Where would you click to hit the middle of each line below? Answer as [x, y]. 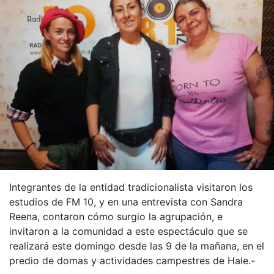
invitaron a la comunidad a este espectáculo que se [128, 231]
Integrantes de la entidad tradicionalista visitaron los [131, 187]
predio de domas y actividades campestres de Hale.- [132, 261]
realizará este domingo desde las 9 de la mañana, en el [137, 246]
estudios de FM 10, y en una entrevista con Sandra [126, 202]
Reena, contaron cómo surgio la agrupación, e [116, 217]
